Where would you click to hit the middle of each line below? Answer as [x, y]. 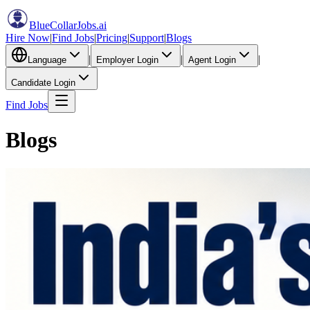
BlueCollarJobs [63, 25]
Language [47, 60]
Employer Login [127, 60]
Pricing [112, 38]
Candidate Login [43, 83]
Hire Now [28, 38]
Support [147, 38]
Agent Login [212, 60]
